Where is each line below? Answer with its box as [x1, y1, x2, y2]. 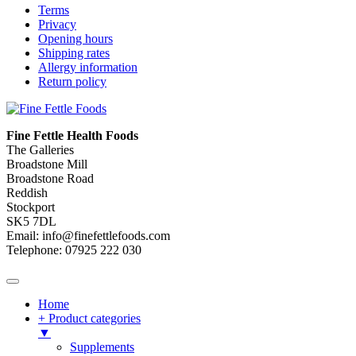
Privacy [38, 17, 76, 31]
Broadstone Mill [6, 157, 87, 171]
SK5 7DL [6, 214, 56, 228]
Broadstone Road [6, 171, 94, 185]
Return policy [38, 74, 106, 88]
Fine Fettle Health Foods [6, 128, 138, 142]
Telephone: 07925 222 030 [6, 242, 141, 257]
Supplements [70, 339, 134, 354]
